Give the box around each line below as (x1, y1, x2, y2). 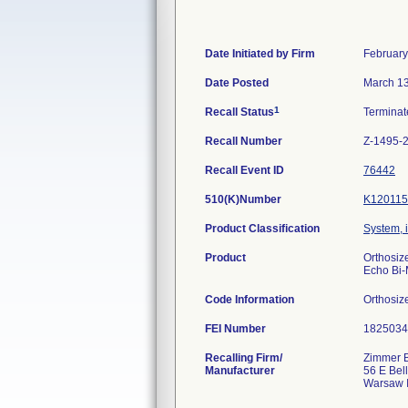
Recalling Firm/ (205, 352, 282, 364)
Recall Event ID (205, 164, 284, 177)
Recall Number (205, 135, 282, 148)
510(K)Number (205, 193, 281, 206)
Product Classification (205, 222, 320, 235)
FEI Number (205, 322, 266, 335)
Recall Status (205, 106, 274, 118)
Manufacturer (205, 364, 275, 377)
